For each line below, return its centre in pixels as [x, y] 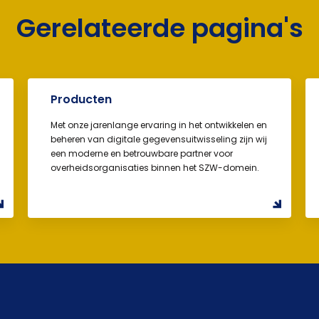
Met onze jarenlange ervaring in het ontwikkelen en [158, 125]
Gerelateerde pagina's [159, 28]
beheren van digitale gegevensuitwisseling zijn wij [158, 140]
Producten [81, 100]
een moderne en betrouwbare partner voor [141, 154]
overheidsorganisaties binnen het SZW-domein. [155, 168]
